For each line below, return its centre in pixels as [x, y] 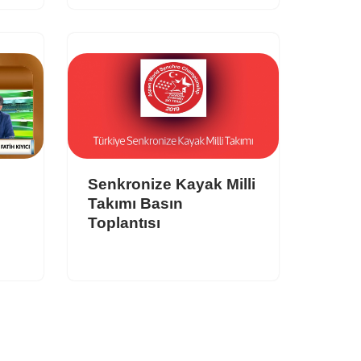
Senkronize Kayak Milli [171, 184]
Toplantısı [124, 222]
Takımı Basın [135, 203]
